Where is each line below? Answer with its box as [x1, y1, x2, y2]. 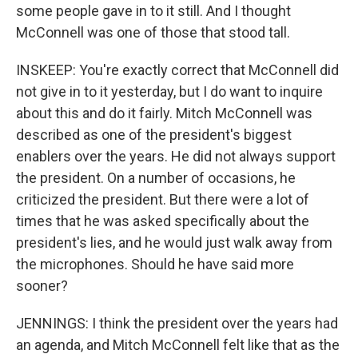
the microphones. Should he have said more [16, 256, 294, 272]
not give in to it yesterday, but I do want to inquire [16, 83, 323, 100]
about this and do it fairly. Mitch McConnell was [16, 105, 312, 121]
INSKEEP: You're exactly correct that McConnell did [16, 62, 339, 78]
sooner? [16, 277, 68, 294]
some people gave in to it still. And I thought [16, 2, 291, 19]
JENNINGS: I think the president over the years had [16, 315, 338, 332]
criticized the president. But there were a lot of [16, 191, 309, 208]
